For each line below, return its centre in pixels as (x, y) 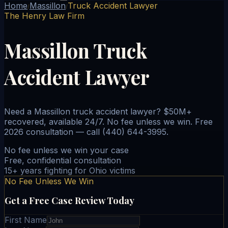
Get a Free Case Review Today (69, 200)
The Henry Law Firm (44, 16)
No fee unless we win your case (66, 150)
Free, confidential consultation (63, 160)
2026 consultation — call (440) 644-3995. (86, 132)
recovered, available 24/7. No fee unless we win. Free (108, 121)
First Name (26, 220)
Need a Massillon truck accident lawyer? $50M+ (98, 111)
